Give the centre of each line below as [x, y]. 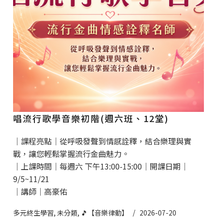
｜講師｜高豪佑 [40, 192]
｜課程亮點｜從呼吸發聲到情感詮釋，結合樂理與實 [102, 141]
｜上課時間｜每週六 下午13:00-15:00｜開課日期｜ [101, 166]
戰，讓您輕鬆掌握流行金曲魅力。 [71, 154]
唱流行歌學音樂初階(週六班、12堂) [91, 118]
